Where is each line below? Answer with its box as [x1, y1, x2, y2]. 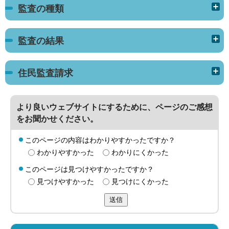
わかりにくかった [111, 148, 169, 156]
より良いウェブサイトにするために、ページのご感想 [16, 102, 213, 111]
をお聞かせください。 [16, 114, 99, 123]
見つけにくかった [111, 177, 169, 186]
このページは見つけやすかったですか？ [25, 165, 154, 173]
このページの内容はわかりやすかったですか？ [25, 136, 176, 144]
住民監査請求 [18, 67, 73, 78]
